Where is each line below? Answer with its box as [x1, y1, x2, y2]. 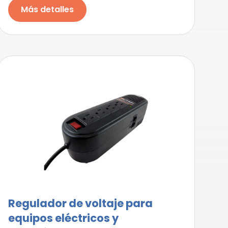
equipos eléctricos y [8, 211, 119, 225]
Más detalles [20, 4, 74, 15]
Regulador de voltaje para [8, 196, 153, 211]
